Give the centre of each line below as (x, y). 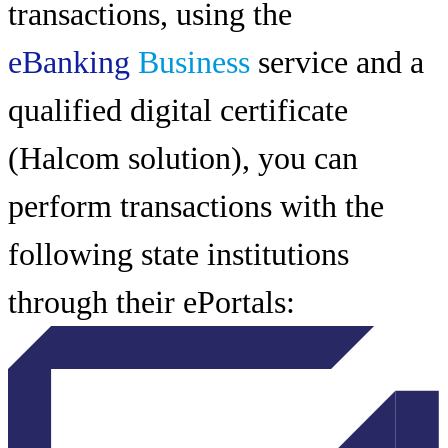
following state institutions (178, 253)
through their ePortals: (151, 301)
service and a (337, 61)
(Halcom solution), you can (183, 157)
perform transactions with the (196, 205)
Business (194, 61)
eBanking (73, 61)
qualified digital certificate (178, 109)
